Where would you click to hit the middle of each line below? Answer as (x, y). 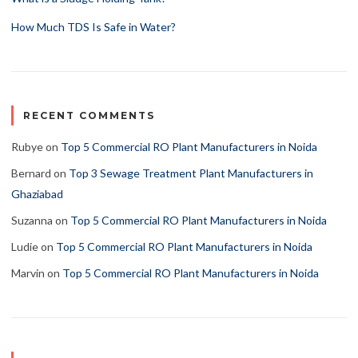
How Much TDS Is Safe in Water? (93, 26)
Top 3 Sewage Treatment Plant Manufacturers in (191, 173)
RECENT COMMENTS (89, 115)
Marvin (28, 272)
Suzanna (32, 220)
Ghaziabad (37, 193)
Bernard (31, 173)
